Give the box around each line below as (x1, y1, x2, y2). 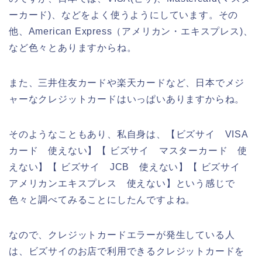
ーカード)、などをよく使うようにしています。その (9, 9, 239, 20)
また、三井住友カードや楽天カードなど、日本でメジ (9, 77, 245, 88)
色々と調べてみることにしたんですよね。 (9, 194, 196, 205)
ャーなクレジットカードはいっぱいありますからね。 (9, 94, 245, 104)
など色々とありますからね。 (9, 42, 137, 53)
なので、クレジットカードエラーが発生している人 (9, 229, 235, 240)
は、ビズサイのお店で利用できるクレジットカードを (9, 246, 245, 256)
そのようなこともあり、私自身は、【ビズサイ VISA (9, 129, 249, 139)
